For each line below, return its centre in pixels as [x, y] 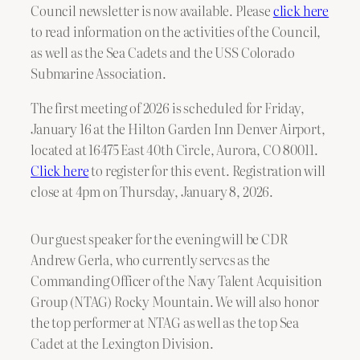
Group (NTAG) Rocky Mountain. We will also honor [175, 301]
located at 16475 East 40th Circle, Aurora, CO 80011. [174, 149]
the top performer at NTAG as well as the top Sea [165, 322]
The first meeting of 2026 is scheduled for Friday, [168, 107]
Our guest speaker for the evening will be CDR [159, 238]
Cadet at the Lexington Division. [122, 343]
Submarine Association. [98, 74]
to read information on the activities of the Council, [176, 32]
